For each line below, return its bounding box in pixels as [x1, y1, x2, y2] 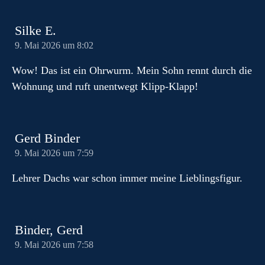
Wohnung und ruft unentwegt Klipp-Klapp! [12, 80, 198, 92]
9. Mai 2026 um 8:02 [15, 40, 93, 51]
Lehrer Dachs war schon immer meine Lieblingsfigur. [12, 172, 243, 184]
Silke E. [15, 24, 56, 38]
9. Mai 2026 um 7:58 [15, 240, 93, 250]
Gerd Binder [15, 131, 80, 146]
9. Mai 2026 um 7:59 [15, 148, 93, 159]
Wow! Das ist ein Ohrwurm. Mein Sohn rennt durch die [12, 64, 252, 76]
